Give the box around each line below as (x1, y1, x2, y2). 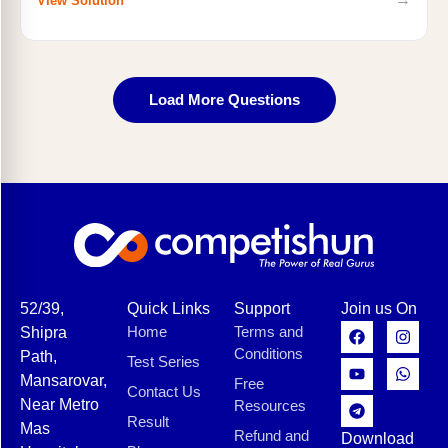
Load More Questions (148, 91, 300, 108)
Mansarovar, (20, 371, 107, 389)
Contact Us (127, 382, 201, 400)
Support (234, 299, 290, 317)
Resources (234, 396, 306, 414)
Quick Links (127, 299, 210, 317)
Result (127, 412, 169, 430)
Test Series (127, 352, 200, 370)
